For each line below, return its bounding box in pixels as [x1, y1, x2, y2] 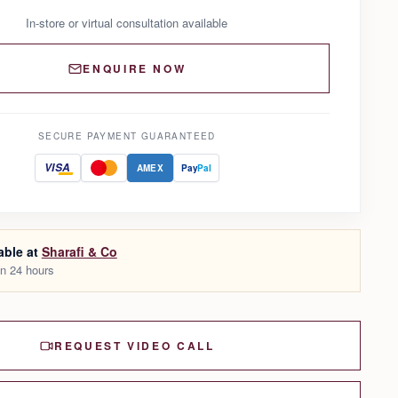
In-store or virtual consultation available [26, 14, 228, 32]
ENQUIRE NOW [83, 60, 187, 77]
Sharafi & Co [41, 243, 117, 261]
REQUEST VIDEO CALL [54, 338, 215, 354]
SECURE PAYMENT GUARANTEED [37, 130, 216, 143]
